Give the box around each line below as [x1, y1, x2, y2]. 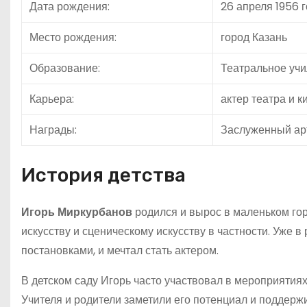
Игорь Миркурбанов [21, 204, 132, 220]
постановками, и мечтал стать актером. [21, 242, 219, 258]
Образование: [29, 60, 100, 76]
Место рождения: [29, 29, 116, 45]
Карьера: [29, 90, 74, 107]
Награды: [29, 121, 77, 138]
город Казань [221, 29, 287, 45]
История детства [21, 163, 186, 186]
